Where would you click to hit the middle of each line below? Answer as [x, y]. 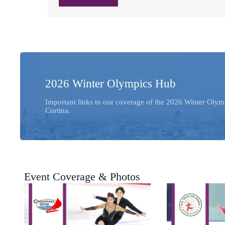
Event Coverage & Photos [82, 176]
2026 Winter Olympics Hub [110, 83]
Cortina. [58, 110]
